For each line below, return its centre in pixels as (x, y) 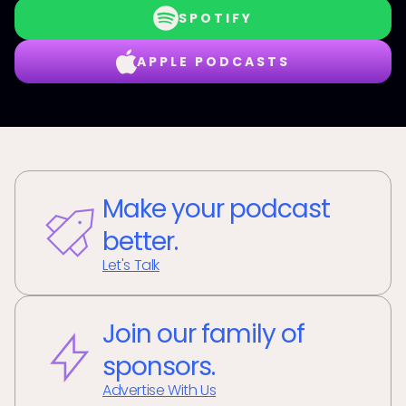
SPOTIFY (216, 18)
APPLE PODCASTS (213, 62)
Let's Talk (131, 265)
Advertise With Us (159, 390)
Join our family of (203, 334)
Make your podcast (216, 209)
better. (140, 242)
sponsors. (159, 367)
